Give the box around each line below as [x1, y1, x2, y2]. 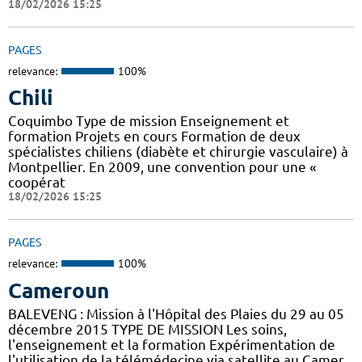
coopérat [8, 175, 65, 191]
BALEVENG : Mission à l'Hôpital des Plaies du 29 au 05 [8, 305, 344, 322]
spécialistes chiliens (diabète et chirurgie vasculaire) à [8, 144, 348, 160]
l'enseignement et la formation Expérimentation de [8, 336, 335, 352]
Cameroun [8, 278, 109, 302]
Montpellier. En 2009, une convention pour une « [8, 159, 316, 175]
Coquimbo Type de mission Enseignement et [8, 113, 289, 129]
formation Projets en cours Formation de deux [8, 128, 301, 145]
